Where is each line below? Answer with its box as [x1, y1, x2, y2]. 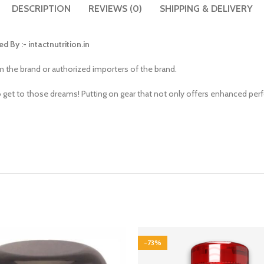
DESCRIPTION [11, 3, 71, 14]
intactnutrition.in [28, 39, 90, 49]
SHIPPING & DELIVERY [159, 3, 253, 14]
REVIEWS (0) [88, 3, 142, 14]
